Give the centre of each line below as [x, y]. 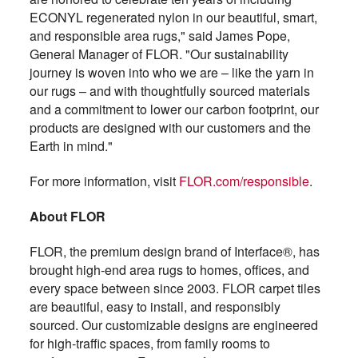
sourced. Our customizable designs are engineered [173, 324]
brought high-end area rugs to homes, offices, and [169, 269]
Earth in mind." [71, 145]
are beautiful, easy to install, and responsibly [155, 306]
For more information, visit [104, 181]
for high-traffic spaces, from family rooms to [149, 343]
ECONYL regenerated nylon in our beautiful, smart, [173, 17]
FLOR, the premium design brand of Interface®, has [174, 251]
